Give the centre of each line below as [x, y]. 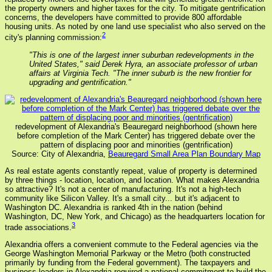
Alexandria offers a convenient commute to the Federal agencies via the [131, 245]
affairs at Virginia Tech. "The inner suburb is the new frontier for [140, 73]
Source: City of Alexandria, [60, 154]
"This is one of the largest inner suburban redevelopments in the [141, 55]
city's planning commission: [53, 38]
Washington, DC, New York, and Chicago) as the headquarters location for [135, 216]
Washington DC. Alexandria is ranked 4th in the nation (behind [114, 207]
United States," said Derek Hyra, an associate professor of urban [143, 64]
